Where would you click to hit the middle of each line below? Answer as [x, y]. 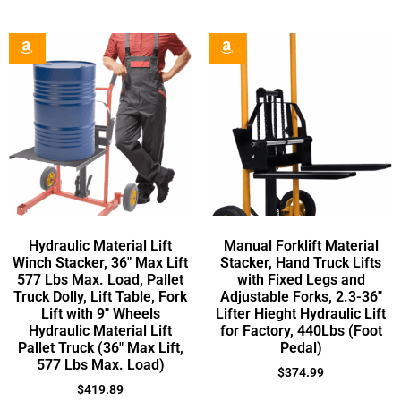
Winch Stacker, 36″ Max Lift [100, 263]
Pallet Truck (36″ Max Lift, [100, 348]
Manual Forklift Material [301, 246]
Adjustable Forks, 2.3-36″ [301, 297]
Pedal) [301, 348]
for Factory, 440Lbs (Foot [301, 331]
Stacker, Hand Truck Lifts [301, 263]
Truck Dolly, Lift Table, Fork [100, 297]
